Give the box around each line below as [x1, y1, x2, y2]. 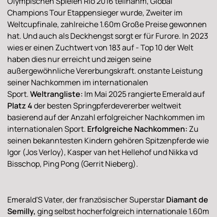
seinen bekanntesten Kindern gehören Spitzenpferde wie [7, 135, 209, 146]
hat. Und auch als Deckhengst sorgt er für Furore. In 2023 [7, 30, 208, 41]
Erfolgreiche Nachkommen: [87, 123, 187, 134]
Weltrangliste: [30, 88, 83, 99]
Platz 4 [7, 100, 32, 111]
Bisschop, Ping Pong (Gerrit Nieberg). [7, 158, 138, 169]
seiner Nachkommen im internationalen [7, 77, 148, 88]
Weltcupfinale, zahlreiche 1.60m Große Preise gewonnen [7, 18, 207, 30]
